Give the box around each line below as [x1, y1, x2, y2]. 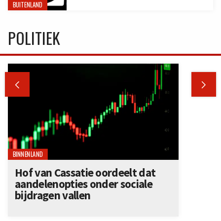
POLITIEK [8, 26, 60, 49]
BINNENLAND [12, 149, 43, 159]
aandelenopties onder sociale [15, 176, 152, 191]
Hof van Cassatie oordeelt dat [15, 165, 156, 180]
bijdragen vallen [15, 187, 91, 202]
